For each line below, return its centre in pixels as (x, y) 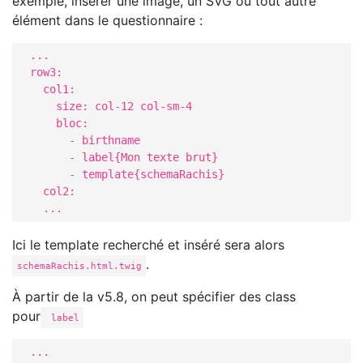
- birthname (159, 141)
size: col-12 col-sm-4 (104, 107)
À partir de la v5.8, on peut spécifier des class (154, 296)
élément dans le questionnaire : (107, 20)
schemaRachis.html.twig (79, 265)
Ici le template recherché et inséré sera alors (148, 244)
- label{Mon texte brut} (117, 158)
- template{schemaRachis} (137, 175)
